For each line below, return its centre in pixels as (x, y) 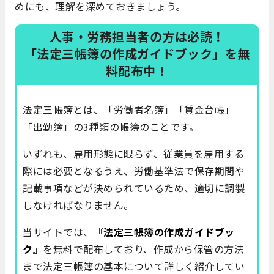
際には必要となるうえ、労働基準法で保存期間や (134, 170)
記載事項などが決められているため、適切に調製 (134, 187)
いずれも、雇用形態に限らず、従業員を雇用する (133, 153)
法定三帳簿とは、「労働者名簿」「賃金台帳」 (129, 109)
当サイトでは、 (58, 231)
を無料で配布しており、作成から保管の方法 (143, 249)
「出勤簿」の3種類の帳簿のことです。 (111, 126)
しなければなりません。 (78, 205)
